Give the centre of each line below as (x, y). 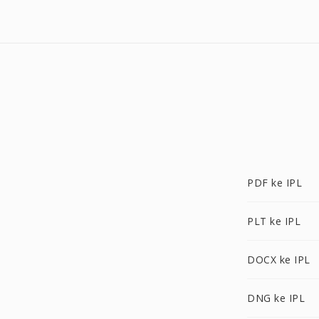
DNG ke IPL (276, 298)
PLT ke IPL (274, 221)
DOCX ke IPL (279, 260)
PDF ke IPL (274, 183)
